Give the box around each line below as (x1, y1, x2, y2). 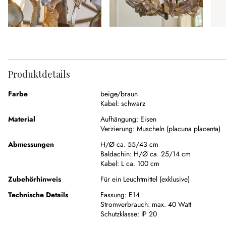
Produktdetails (8, 68, 70, 81)
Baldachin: (100, 149, 134, 159)
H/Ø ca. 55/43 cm (100, 139, 158, 150)
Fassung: (100, 190, 127, 200)
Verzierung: (100, 124, 135, 134)
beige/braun (100, 89, 138, 99)
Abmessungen (8, 139, 54, 150)
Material (8, 114, 35, 125)
